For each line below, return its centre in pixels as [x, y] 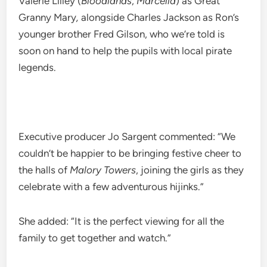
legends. [38, 68]
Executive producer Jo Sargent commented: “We [127, 137]
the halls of [44, 170]
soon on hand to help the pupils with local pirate [125, 51]
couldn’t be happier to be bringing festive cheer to [130, 153]
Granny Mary [48, 18]
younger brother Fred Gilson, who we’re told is [122, 34]
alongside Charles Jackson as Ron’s [160, 18]
